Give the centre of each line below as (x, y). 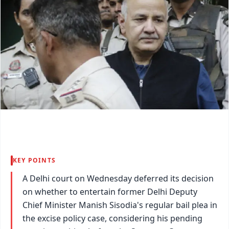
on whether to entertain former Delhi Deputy (110, 191)
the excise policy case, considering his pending (112, 218)
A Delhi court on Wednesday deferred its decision (118, 178)
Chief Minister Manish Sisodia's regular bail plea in (120, 205)
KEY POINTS (34, 160)
